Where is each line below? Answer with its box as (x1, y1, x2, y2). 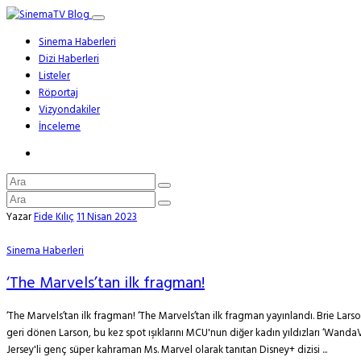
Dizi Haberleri (39, 51, 99, 68)
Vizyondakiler (39, 102, 100, 118)
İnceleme (39, 118, 81, 135)
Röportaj (39, 85, 78, 102)
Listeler (39, 68, 70, 85)
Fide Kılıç (34, 209, 74, 226)
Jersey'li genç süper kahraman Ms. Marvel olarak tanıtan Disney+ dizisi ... (6, 342, 327, 359)
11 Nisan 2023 (77, 209, 137, 226)
